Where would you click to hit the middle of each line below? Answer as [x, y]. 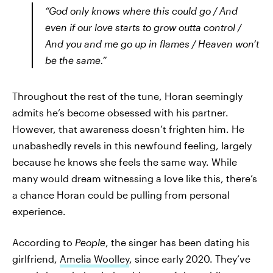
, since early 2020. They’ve [190, 259]
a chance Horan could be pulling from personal [121, 195]
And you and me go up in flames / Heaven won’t [152, 44]
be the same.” [76, 60]
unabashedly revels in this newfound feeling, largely [132, 145]
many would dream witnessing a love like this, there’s [135, 178]
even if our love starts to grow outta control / [143, 27]
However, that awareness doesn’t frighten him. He [128, 129]
